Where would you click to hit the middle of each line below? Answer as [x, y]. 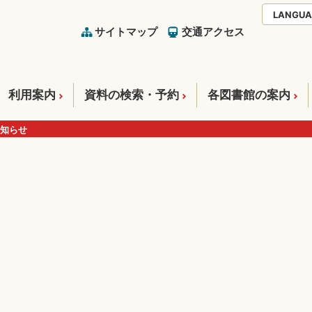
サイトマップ [126, 32]
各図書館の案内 [249, 95]
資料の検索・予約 [132, 95]
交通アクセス [213, 32]
